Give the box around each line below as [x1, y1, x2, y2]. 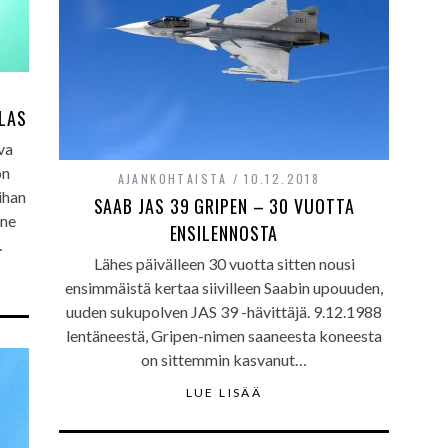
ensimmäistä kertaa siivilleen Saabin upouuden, [65, 278, 383, 297]
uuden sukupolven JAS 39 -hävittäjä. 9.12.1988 [66, 302, 382, 321]
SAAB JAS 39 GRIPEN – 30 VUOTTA [93, 193, 355, 219]
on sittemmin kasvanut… [141, 350, 307, 369]
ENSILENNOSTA [169, 220, 279, 246]
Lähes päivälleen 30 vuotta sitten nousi [93, 254, 355, 273]
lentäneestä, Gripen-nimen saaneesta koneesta [66, 326, 382, 345]
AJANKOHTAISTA [117, 170, 228, 187]
